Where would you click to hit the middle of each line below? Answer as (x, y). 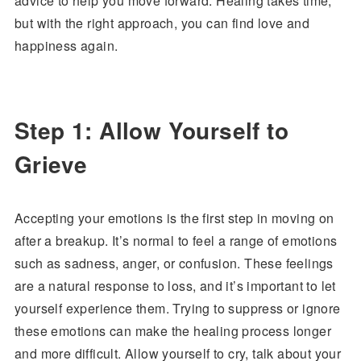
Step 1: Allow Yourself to (151, 130)
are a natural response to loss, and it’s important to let (175, 286)
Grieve (51, 164)
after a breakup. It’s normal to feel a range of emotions (176, 241)
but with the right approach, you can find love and (162, 23)
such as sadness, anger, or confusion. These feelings (174, 263)
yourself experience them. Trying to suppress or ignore (177, 308)
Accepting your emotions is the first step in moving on (174, 218)
